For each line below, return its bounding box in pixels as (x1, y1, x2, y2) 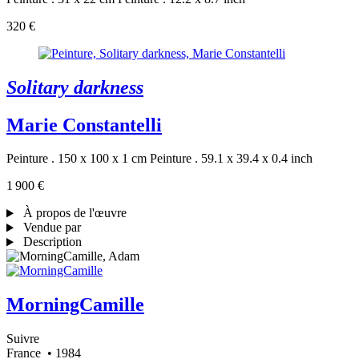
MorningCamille (6, 294, 144, 316)
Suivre (6, 332, 39, 346)
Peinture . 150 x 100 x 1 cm (6, 151, 147, 166)
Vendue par (19, 220, 81, 235)
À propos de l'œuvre (19, 206, 127, 220)
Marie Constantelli (6, 114, 162, 135)
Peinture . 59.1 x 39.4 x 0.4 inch (150, 151, 313, 166)
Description (19, 235, 82, 249)
